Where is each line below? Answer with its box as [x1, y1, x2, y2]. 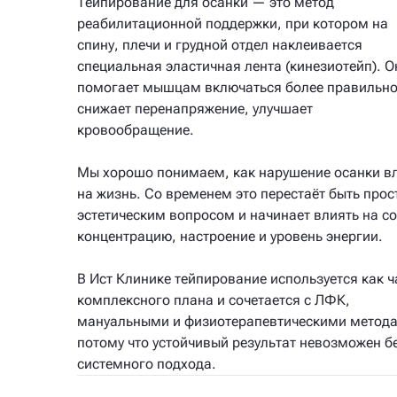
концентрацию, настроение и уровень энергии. [77, 228, 383, 245]
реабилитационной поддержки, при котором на [77, 15, 388, 32]
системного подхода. [77, 355, 216, 372]
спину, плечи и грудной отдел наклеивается [77, 36, 362, 53]
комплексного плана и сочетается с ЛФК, [77, 292, 350, 308]
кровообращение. [77, 121, 194, 138]
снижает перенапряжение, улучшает [77, 100, 313, 117]
